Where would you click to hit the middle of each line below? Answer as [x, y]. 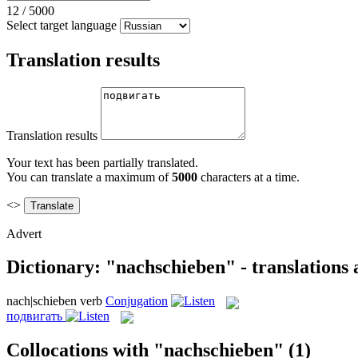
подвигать [34, 316]
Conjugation [137, 301]
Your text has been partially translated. [102, 162]
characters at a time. [249, 177]
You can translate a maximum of [89, 177]
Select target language [62, 25]
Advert [24, 233]
